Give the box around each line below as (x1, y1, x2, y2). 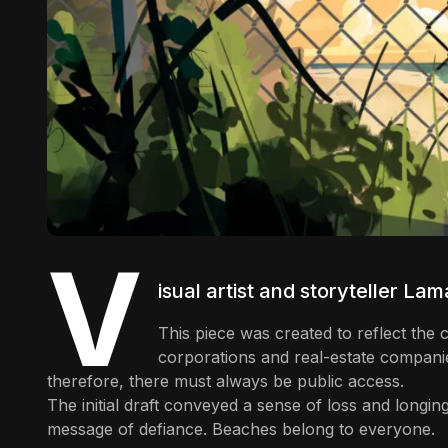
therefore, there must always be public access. (47, 371, 404, 392)
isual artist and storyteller (158, 279, 403, 304)
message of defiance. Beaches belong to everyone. (47, 419, 435, 440)
